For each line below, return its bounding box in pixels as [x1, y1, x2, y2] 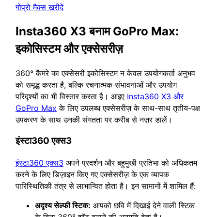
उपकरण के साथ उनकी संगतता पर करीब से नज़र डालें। [15, 114, 172, 124]
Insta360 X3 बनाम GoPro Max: [15, 24, 179, 38]
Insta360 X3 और [127, 91, 184, 101]
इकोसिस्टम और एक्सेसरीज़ [15, 41, 123, 56]
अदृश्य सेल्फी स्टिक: [35, 201, 91, 211]
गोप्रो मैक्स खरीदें [15, 2, 63, 12]
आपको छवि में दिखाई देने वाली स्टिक [91, 201, 195, 211]
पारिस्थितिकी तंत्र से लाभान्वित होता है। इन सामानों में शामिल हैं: [15, 181, 196, 191]
